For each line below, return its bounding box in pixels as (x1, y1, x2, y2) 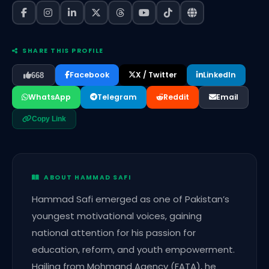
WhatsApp (28, 92, 71, 103)
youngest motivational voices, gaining (32, 210, 202, 223)
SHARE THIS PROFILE (18, 46, 104, 56)
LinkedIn (203, 70, 236, 80)
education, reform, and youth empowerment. (32, 243, 235, 256)
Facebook (70, 70, 109, 80)
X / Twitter (136, 70, 177, 80)
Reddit (163, 92, 189, 103)
